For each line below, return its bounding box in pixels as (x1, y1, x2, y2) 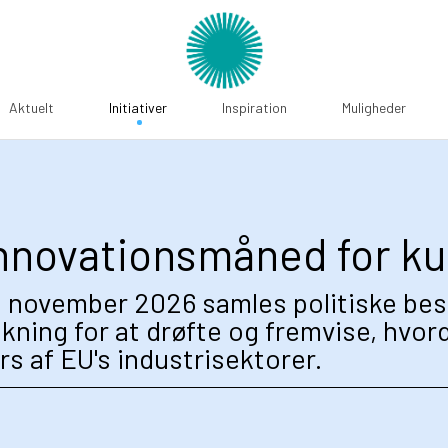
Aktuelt (9, 99, 54, 116)
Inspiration (222, 99, 287, 116)
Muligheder (342, 99, 406, 116)
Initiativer (109, 99, 167, 116)
